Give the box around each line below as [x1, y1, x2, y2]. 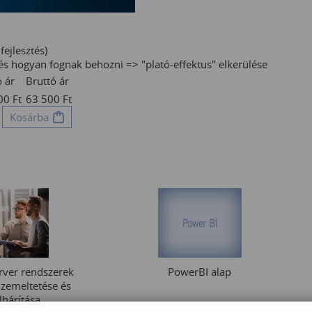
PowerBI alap [168, 265, 231, 279]
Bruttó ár [26, 74, 69, 88]
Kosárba [10, 110, 49, 124]
